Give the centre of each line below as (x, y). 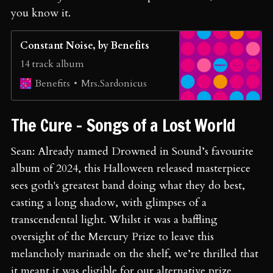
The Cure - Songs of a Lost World (125, 125)
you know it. (41, 13)
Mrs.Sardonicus (114, 83)
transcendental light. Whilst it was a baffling (114, 219)
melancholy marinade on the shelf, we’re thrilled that (135, 253)
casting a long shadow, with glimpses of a (109, 202)
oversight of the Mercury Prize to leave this (112, 236)
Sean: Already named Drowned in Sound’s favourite (132, 151)
